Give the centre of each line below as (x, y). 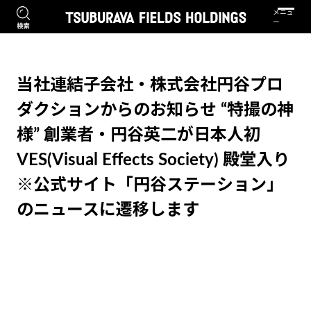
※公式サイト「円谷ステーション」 (150, 186)
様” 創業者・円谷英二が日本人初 (138, 136)
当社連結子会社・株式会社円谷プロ (150, 86)
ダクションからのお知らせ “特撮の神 (155, 111)
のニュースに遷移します (108, 211)
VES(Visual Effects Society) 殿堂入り (153, 161)
